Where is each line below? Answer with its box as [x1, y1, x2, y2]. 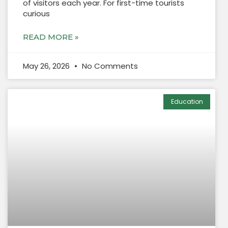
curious [23, 8, 50, 19]
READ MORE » [23, 32, 79, 42]
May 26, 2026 [23, 60, 72, 71]
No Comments [80, 60, 138, 71]
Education [170, 97, 203, 106]
